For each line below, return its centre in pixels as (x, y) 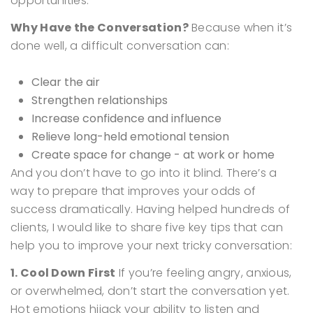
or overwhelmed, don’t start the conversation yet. (150, 291)
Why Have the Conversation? (100, 28)
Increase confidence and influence (126, 118)
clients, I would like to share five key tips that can (147, 227)
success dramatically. (72, 209)
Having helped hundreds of (212, 209)
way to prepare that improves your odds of (133, 191)
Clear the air (66, 82)
